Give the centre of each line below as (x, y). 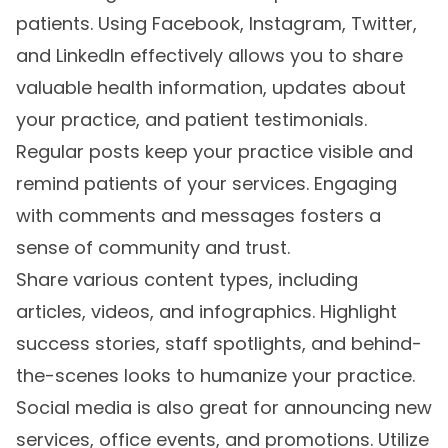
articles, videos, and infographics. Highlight (206, 312)
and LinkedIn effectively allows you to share (209, 56)
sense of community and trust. (153, 248)
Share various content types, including (187, 280)
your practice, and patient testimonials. (191, 120)
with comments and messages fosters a (198, 216)
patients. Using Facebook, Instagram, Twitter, (216, 24)
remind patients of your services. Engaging (206, 184)
